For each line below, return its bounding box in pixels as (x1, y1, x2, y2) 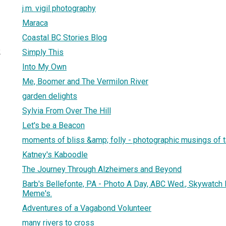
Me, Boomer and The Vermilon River (22, 76, 148, 86)
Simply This (22, 47, 64, 57)
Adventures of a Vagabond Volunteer (22, 203, 151, 213)
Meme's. (22, 188, 52, 198)
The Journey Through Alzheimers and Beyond (22, 164, 182, 174)
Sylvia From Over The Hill (22, 105, 111, 116)
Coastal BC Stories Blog (22, 32, 107, 42)
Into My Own (22, 62, 67, 72)
